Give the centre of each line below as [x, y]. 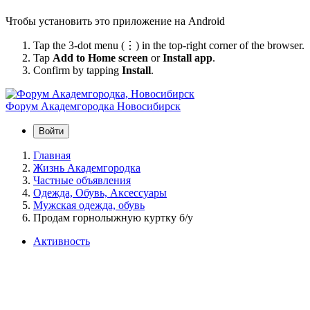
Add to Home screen [100, 57]
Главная [52, 155]
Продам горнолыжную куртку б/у [113, 217]
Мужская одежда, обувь [89, 205]
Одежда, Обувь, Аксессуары [100, 192]
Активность [62, 241]
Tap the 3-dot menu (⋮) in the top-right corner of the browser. [169, 45]
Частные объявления [82, 180]
